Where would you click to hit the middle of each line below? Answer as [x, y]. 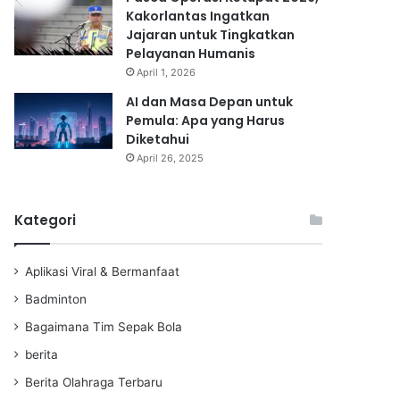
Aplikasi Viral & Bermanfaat [102, 271]
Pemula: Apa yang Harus [205, 120]
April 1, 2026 [166, 72]
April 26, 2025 [170, 158]
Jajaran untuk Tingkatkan [210, 34]
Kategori [45, 220]
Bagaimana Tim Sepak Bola [104, 326]
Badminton [56, 299]
